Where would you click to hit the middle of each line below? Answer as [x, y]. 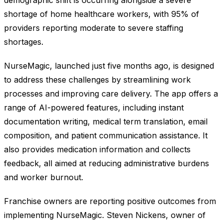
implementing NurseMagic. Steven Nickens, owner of [105, 215]
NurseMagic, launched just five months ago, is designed [109, 65]
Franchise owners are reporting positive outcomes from [110, 201]
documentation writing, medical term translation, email [106, 121]
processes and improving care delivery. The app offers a [111, 93]
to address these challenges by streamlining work [97, 79]
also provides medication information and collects [97, 149]
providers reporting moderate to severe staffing [94, 28]
